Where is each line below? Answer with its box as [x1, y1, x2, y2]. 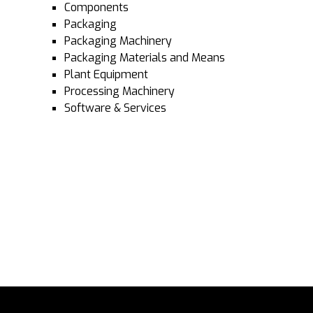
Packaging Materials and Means [64, 50, 225, 65]
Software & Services [64, 100, 166, 115]
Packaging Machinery [64, 33, 172, 48]
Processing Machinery [64, 83, 175, 99]
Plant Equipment [64, 66, 148, 82]
